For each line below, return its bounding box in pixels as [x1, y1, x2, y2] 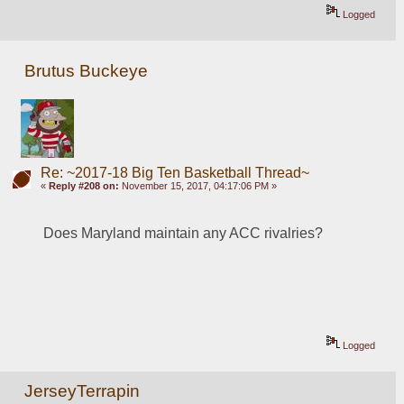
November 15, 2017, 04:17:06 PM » [118, 180, 277, 191]
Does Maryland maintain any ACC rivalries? [43, 225, 327, 241]
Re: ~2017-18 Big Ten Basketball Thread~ [40, 165, 309, 180]
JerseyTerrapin [24, 381, 141, 400]
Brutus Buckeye [24, 61, 149, 81]
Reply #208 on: [48, 180, 119, 191]
